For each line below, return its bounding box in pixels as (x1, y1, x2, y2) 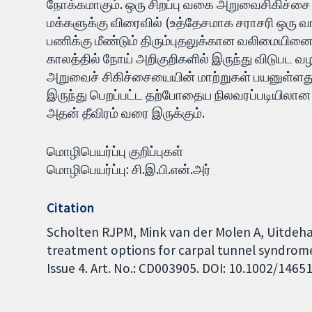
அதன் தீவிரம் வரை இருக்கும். (47, 104, 205, 122)
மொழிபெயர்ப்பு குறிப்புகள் (47, 142, 184, 159)
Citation (47, 198, 95, 216)
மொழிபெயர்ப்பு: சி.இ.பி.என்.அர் (47, 160, 212, 178)
